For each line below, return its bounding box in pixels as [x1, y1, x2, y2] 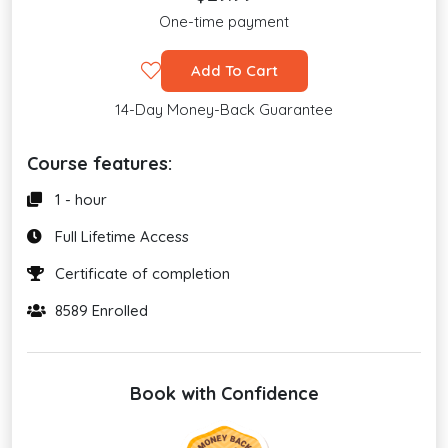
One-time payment [159, 11, 289, 31]
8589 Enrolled [51, 300, 148, 320]
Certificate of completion [51, 263, 230, 283]
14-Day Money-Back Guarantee [115, 99, 333, 119]
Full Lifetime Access [51, 226, 189, 246]
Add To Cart [190, 60, 278, 80]
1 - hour [51, 189, 107, 209]
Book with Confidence [129, 381, 319, 405]
